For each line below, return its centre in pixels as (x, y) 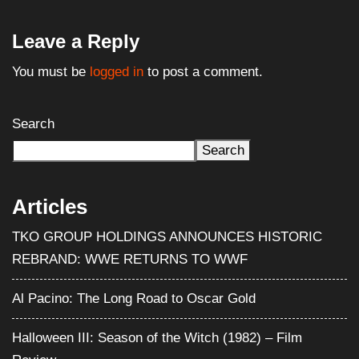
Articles (50, 206)
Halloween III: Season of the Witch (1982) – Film (157, 337)
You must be (51, 71)
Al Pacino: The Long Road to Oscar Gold (134, 298)
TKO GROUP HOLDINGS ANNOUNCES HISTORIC (167, 236)
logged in (117, 71)
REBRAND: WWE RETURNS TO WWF (130, 259)
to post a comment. (203, 71)
